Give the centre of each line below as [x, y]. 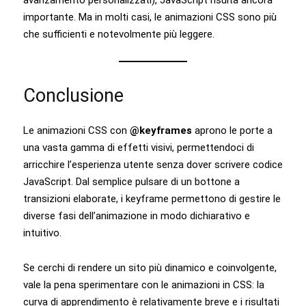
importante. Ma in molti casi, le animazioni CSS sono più [150, 17]
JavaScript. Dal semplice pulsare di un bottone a [131, 181]
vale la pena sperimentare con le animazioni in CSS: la [144, 284]
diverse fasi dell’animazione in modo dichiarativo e [137, 215]
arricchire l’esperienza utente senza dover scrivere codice [153, 164]
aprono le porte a [232, 130]
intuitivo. [42, 233]
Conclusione [73, 95]
